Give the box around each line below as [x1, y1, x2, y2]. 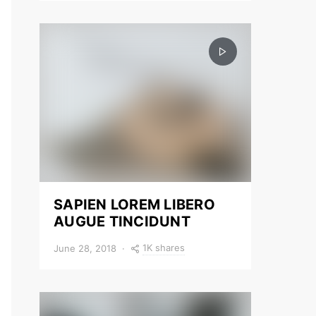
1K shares [142, 242, 185, 253]
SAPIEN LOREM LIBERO [54, 196, 215, 213]
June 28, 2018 [54, 242, 116, 254]
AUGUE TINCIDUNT [54, 213, 190, 230]
